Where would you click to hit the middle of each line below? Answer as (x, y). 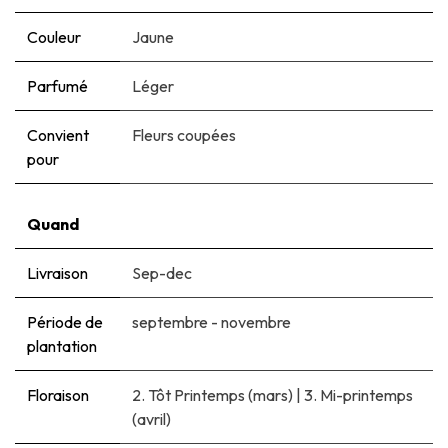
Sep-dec (162, 273)
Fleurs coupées (184, 135)
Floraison (58, 395)
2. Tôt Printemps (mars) (212, 395)
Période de (65, 322)
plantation (62, 346)
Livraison (57, 273)
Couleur (54, 37)
